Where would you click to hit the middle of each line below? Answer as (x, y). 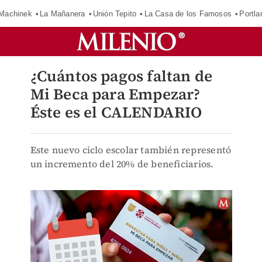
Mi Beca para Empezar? (115, 94)
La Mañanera (63, 13)
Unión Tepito (115, 13)
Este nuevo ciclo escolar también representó (131, 150)
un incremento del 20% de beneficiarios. (122, 164)
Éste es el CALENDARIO (116, 112)
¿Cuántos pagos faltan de (121, 76)
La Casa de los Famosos (188, 13)
